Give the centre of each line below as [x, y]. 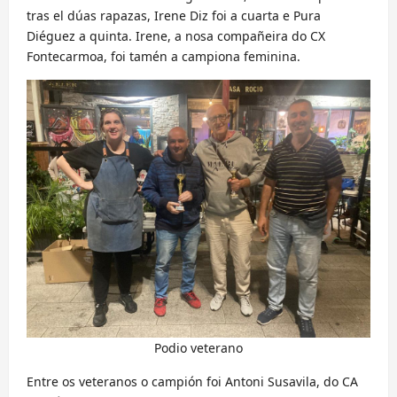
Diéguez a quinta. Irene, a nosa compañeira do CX [176, 36]
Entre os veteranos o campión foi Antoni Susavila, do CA [192, 382]
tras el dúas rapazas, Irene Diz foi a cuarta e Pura [174, 16]
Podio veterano [198, 348]
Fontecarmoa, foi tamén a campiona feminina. [163, 57]
